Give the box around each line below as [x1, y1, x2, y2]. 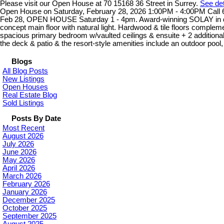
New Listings [2, 75, 44, 83]
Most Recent [2, 124, 44, 132]
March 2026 [2, 172, 41, 180]
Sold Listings [2, 99, 44, 107]
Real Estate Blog [2, 91, 57, 99]
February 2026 [2, 180, 50, 188]
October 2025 [2, 204, 47, 212]
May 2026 [2, 156, 35, 164]
